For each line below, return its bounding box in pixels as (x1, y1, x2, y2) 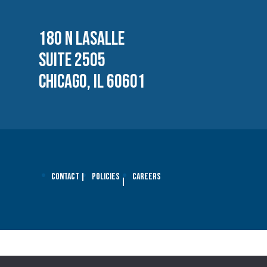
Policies (92, 171, 120, 183)
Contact (51, 171, 79, 183)
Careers (132, 171, 161, 183)
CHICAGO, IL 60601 (39, 70, 145, 94)
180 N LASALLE (39, 27, 125, 51)
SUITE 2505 (39, 48, 105, 72)
